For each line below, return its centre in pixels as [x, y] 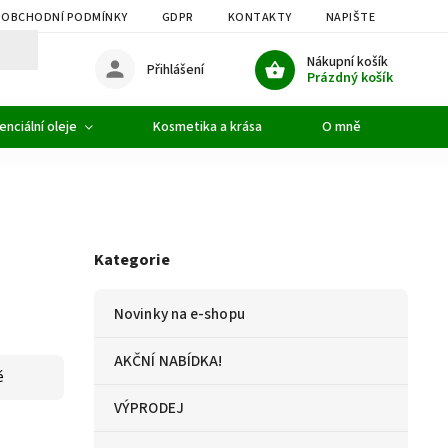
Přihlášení [176, 69]
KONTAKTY [259, 17]
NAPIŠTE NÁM [364, 17]
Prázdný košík [350, 77]
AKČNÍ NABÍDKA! [168, 360]
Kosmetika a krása [207, 127]
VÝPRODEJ [149, 407]
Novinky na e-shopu [179, 313]
